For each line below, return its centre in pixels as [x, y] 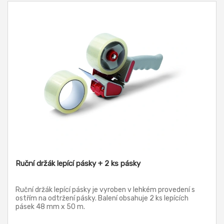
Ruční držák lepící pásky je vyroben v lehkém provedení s [105, 190]
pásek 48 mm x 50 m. [50, 207]
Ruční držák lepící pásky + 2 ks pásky [78, 164]
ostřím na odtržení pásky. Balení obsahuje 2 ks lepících [102, 198]
